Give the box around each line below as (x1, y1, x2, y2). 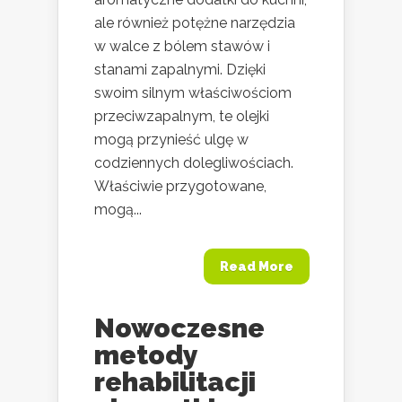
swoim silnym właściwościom (94, 83, 292, 101)
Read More (220, 258, 293, 274)
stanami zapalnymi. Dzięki (94, 60, 266, 78)
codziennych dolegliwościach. (94, 153, 293, 171)
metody (94, 338, 197, 371)
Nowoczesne (94, 311, 265, 344)
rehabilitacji (94, 365, 256, 398)
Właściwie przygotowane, (94, 177, 267, 195)
